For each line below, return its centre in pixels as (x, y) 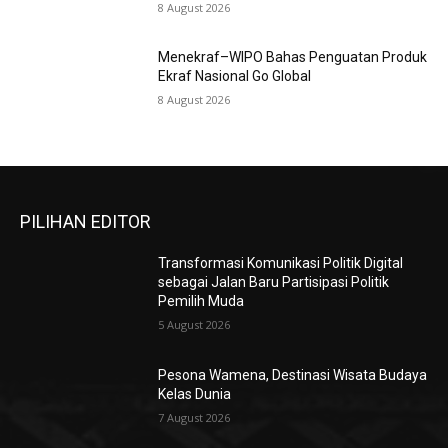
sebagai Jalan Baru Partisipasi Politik (274, 282)
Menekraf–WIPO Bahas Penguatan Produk (293, 57)
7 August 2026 (194, 417)
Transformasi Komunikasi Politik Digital (281, 263)
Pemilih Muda (201, 301)
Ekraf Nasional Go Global (235, 76)
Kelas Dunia (195, 393)
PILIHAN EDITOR (85, 222)
